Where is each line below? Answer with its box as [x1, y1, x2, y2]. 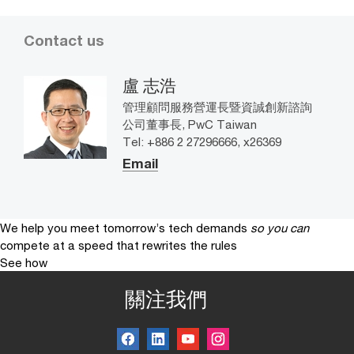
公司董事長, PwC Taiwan [122, 116, 257, 131]
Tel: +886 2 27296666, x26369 [122, 134, 281, 149]
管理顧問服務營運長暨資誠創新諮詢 [122, 99, 312, 114]
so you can [250, 220, 309, 235]
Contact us [24, 31, 104, 49]
